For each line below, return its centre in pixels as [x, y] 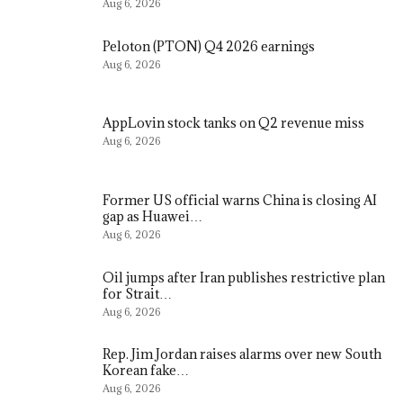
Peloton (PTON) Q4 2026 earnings [209, 46]
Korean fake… [146, 371]
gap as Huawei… [152, 216]
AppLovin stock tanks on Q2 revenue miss [233, 123]
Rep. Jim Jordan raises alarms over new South [242, 354]
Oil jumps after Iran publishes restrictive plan [244, 277]
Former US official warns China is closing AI [240, 200]
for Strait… [137, 293]
